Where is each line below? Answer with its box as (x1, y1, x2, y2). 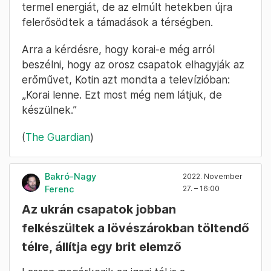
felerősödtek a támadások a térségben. (22, 16, 213, 29)
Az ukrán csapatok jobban (22, 202, 176, 217)
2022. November (183, 172, 243, 181)
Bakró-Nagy (45, 171, 96, 182)
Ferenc (45, 184, 74, 195)
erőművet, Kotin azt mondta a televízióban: (22, 73, 230, 87)
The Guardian (25, 131, 90, 144)
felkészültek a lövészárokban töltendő (22, 221, 249, 236)
